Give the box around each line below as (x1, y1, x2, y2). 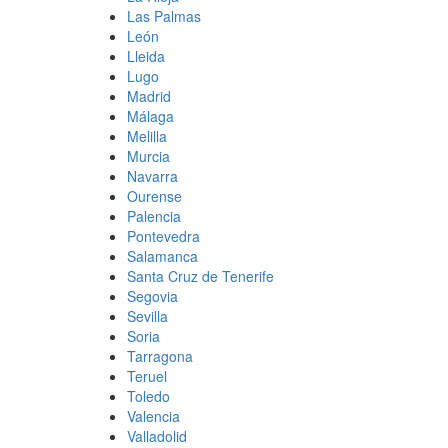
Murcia (127, 145, 170, 166)
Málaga (127, 105, 174, 126)
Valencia (127, 405, 180, 426)
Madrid (127, 85, 171, 106)
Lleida (127, 45, 165, 66)
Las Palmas (127, 5, 201, 26)
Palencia (127, 205, 181, 226)
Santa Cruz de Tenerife (127, 265, 274, 286)
